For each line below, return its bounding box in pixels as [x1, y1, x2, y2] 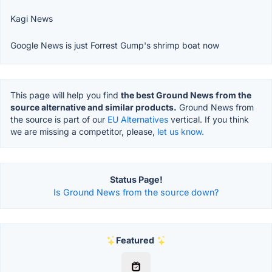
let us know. [157, 126, 204, 137]
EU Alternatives [107, 114, 168, 125]
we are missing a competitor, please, [10, 126, 157, 137]
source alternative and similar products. [10, 102, 177, 113]
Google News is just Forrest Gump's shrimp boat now [10, 40, 219, 51]
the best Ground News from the [121, 90, 251, 101]
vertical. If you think [168, 114, 249, 125]
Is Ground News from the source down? [53, 187, 219, 198]
